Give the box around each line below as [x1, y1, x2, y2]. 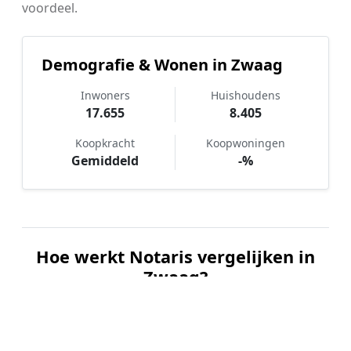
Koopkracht [75, 135, 135, 150]
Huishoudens [211, 87, 280, 103]
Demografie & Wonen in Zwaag [42, 53, 283, 75]
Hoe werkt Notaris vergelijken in [36, 244, 315, 268]
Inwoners [80, 87, 130, 103]
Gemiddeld [71, 151, 139, 169]
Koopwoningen [206, 135, 285, 150]
